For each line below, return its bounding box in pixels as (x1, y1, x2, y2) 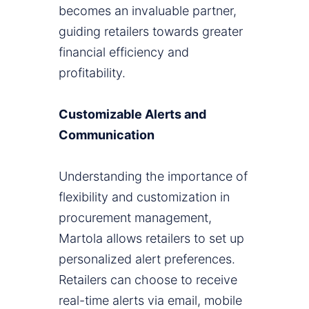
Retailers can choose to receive (59, 272, 237, 288)
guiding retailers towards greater (59, 24, 243, 39)
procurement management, (59, 210, 212, 226)
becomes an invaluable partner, (59, 3, 237, 19)
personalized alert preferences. (59, 252, 235, 267)
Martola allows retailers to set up (59, 231, 244, 246)
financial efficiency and (59, 45, 189, 60)
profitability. (59, 66, 126, 81)
